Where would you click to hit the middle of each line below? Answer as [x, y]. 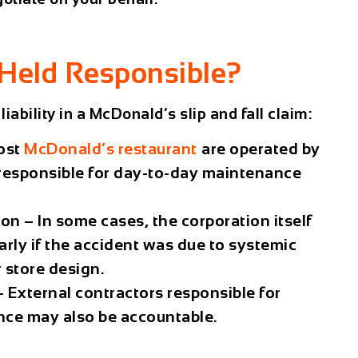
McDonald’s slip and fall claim [199, 113]
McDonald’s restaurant [111, 149]
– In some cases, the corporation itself [166, 221]
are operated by [259, 149]
